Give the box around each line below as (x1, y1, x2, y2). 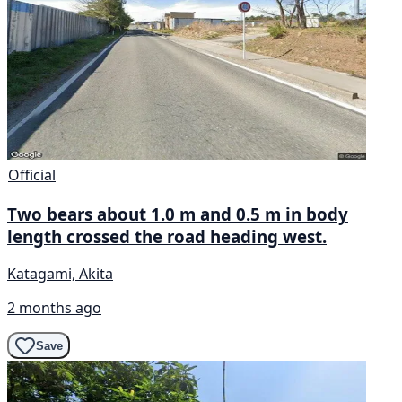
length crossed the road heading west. (7, 224, 327, 248)
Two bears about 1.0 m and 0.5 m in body (7, 202, 348, 225)
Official (8, 164, 56, 185)
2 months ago (7, 298, 101, 319)
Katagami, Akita (7, 264, 113, 284)
